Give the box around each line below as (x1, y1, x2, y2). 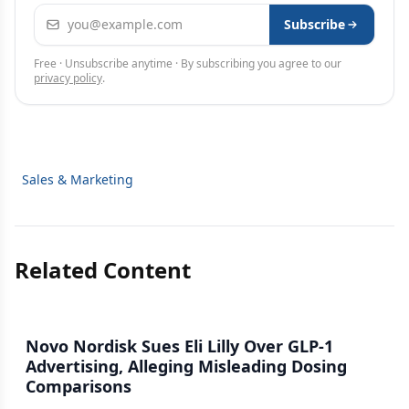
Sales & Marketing (22, 171, 133, 188)
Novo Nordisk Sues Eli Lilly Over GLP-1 (26, 335, 333, 357)
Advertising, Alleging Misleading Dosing (26, 355, 347, 377)
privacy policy (34, 70, 102, 86)
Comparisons (26, 375, 131, 397)
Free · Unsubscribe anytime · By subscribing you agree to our (34, 56, 341, 71)
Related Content (15, 255, 191, 285)
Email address (34, 5, 131, 25)
